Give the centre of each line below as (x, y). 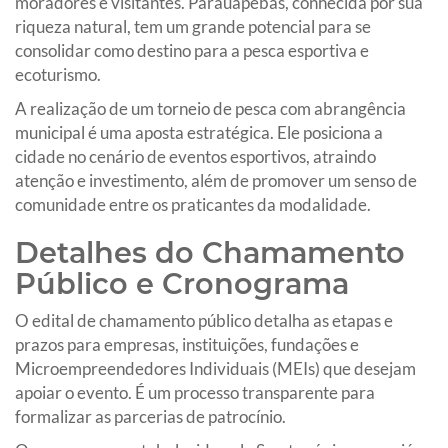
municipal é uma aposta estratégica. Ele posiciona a (199, 132)
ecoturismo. (58, 74)
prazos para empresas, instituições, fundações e (187, 344)
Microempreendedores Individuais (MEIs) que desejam (215, 368)
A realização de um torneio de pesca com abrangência (210, 108)
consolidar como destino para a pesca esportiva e (192, 50)
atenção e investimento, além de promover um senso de (216, 180)
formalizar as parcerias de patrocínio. (150, 416)
